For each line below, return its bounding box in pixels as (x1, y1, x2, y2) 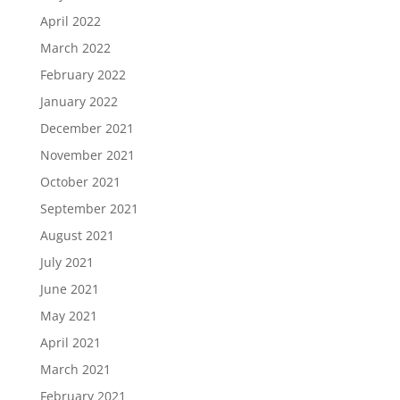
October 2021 (39, 173, 121, 191)
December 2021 (39, 120, 134, 137)
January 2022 (39, 93, 118, 111)
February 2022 (39, 66, 126, 84)
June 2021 (39, 280, 99, 298)
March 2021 (39, 361, 111, 379)
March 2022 (39, 39, 111, 57)
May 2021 (39, 307, 97, 325)
